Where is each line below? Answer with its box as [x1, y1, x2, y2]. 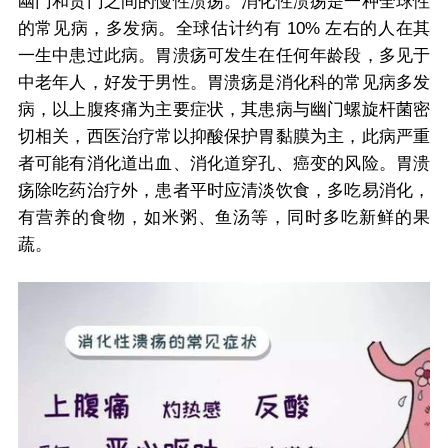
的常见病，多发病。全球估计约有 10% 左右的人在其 [17, 18, 431, 38]
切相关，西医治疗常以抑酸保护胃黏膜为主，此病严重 [17, 126, 431, 146]
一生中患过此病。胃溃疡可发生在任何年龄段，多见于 [17, 45, 431, 65]
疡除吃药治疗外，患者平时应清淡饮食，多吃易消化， [17, 180, 431, 200]
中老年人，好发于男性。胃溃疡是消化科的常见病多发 [17, 72, 431, 92]
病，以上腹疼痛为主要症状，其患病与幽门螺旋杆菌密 [17, 99, 431, 119]
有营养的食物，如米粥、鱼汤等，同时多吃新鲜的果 [17, 207, 431, 227]
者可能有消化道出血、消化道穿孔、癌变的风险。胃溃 [17, 153, 431, 173]
